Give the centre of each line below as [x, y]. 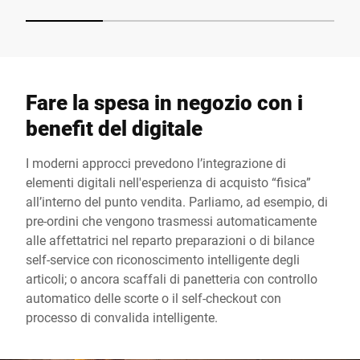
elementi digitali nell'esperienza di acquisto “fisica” [168, 182]
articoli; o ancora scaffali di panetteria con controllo [172, 278]
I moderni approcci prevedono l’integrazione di [156, 163]
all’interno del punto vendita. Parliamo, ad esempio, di [177, 201]
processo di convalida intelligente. [122, 317]
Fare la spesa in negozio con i [164, 102]
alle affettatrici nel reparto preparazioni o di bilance [170, 240]
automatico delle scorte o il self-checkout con [153, 298]
